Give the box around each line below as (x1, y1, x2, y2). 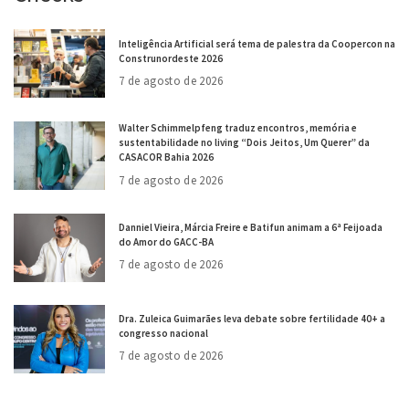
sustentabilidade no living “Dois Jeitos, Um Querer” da (119, 136, 370, 150)
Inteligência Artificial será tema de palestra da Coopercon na (119, 37, 395, 50)
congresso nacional (119, 327, 208, 341)
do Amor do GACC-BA (119, 236, 214, 249)
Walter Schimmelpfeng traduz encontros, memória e (119, 121, 357, 135)
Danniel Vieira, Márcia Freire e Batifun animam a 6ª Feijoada (119, 221, 383, 235)
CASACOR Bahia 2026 (119, 151, 214, 164)
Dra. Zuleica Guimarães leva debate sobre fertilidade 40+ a (119, 312, 385, 326)
